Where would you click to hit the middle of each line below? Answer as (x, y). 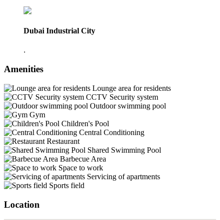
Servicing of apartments (124, 176)
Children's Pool (85, 123)
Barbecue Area (83, 159)
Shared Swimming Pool (124, 150)
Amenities (24, 69)
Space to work (81, 167)
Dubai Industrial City (59, 31)
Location (22, 204)
